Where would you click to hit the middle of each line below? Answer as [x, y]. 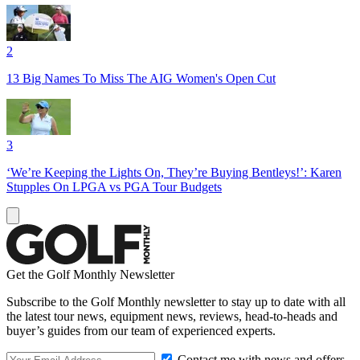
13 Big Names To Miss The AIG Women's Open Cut [141, 78]
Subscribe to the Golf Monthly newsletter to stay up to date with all [176, 301]
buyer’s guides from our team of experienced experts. [141, 330]
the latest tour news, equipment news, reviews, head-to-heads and [172, 316]
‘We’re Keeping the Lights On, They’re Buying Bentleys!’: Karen [174, 172]
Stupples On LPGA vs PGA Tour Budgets [114, 186]
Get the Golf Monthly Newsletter [90, 274]
